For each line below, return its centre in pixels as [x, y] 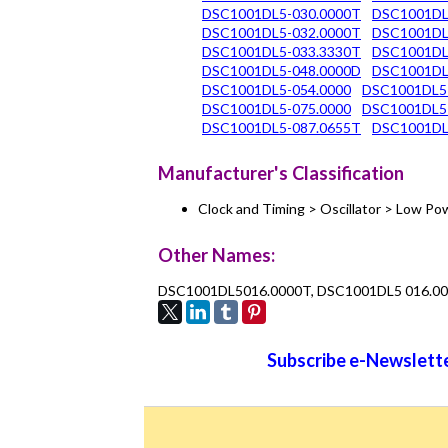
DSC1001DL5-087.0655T [281, 127]
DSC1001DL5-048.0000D [281, 70]
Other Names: [216, 254]
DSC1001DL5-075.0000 [276, 108]
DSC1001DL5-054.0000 [276, 89]
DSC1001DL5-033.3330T [281, 51]
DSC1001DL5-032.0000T [281, 32]
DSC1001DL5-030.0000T [281, 13]
